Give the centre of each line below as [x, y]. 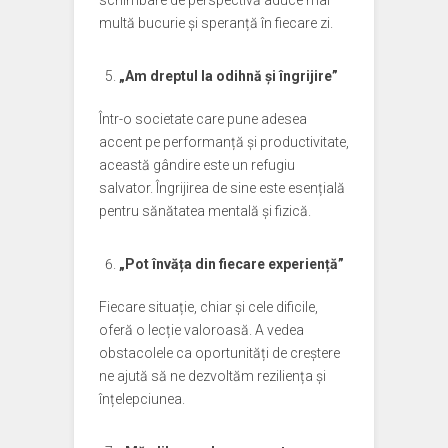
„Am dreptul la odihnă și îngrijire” [228, 76]
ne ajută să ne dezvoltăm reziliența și [212, 376]
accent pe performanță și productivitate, [224, 142]
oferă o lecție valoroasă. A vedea [201, 330]
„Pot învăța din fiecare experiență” [231, 264]
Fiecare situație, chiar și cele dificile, [208, 307]
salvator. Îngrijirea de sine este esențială [222, 188]
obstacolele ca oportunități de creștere [219, 353]
